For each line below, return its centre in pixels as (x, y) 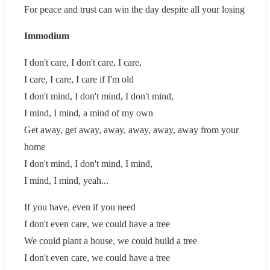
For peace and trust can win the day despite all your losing (134, 9)
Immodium (47, 36)
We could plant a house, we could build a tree (111, 240)
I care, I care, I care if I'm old (79, 79)
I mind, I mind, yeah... (66, 180)
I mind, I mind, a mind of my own (89, 113)
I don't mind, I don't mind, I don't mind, (99, 96)
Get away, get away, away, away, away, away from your (131, 130)
